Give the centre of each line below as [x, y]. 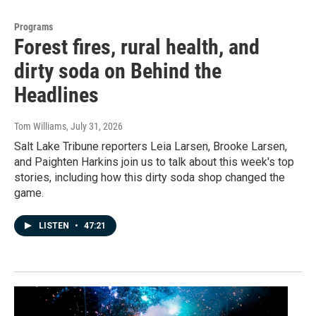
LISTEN [55, 226]
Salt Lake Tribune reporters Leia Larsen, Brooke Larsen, [151, 147]
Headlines [56, 95]
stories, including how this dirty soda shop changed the [150, 178]
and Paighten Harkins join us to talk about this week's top [154, 162]
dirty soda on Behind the [118, 71]
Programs [34, 27]
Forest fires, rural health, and [137, 47]
